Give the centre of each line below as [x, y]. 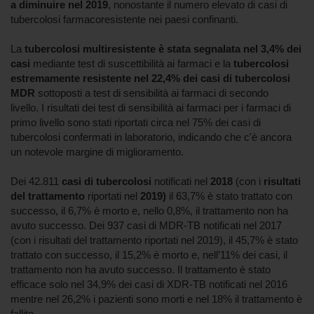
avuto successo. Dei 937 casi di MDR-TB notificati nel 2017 [146, 225]
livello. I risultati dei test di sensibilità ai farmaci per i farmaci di [151, 108]
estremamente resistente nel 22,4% [95, 78]
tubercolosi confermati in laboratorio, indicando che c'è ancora [151, 137]
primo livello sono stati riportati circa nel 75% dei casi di [136, 122]
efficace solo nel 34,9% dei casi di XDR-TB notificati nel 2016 [149, 284]
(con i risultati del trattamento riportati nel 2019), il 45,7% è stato [154, 240]
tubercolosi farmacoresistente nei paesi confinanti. [124, 19]
